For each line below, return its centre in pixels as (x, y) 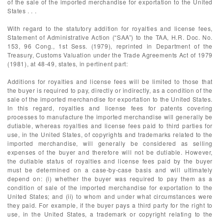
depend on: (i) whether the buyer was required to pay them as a (110, 179)
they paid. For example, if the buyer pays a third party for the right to (110, 205)
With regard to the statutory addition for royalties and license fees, (110, 28)
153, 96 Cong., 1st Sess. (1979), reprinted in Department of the (110, 46)
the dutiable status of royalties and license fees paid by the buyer (110, 161)
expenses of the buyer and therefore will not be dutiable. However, (110, 152)
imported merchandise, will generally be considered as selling (110, 143)
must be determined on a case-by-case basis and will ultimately (110, 170)
